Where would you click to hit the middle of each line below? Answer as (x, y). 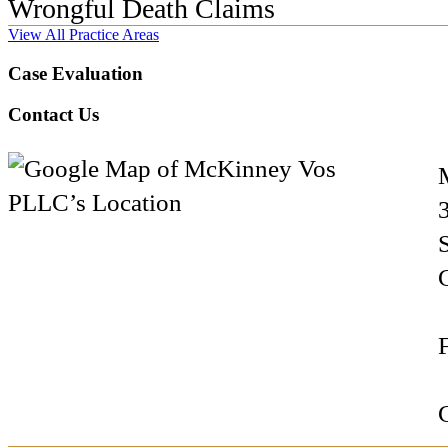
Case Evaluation (75, 73)
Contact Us (53, 114)
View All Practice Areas (83, 35)
